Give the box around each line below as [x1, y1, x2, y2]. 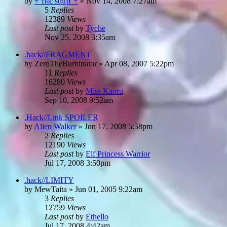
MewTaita [34, 184, 67, 194]
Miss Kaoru [86, 86, 123, 95]
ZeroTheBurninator [34, 59, 97, 68]
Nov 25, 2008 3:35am [45, 32, 115, 42]
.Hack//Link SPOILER [24, 112, 98, 122]
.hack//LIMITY [24, 175, 74, 184]
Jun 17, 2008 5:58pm [85, 122, 153, 131]
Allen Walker [34, 122, 77, 131]
